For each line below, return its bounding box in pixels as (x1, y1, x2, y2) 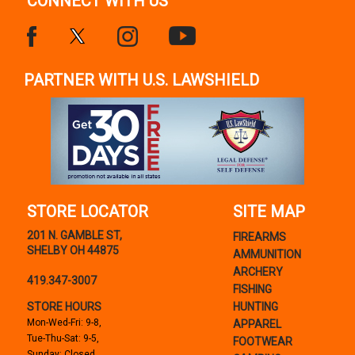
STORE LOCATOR (26, 202, 148, 222)
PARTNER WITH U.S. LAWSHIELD (24, 71, 259, 90)
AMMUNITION (232, 248, 301, 261)
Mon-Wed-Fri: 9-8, (26, 317, 101, 329)
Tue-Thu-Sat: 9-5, (26, 333, 99, 345)
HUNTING (232, 300, 278, 314)
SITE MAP (232, 202, 305, 222)
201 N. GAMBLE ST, (26, 229, 122, 242)
